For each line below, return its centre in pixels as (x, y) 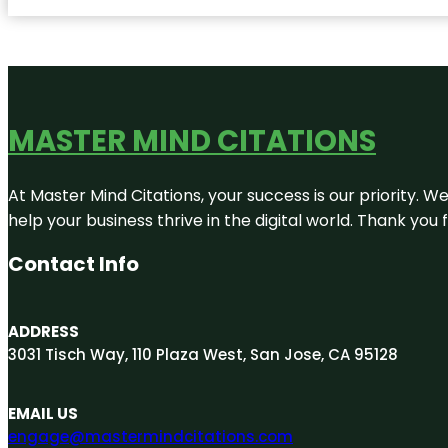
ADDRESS (43, 331)
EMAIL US (43, 413)
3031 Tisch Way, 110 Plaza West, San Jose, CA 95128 (203, 354)
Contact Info (73, 263)
